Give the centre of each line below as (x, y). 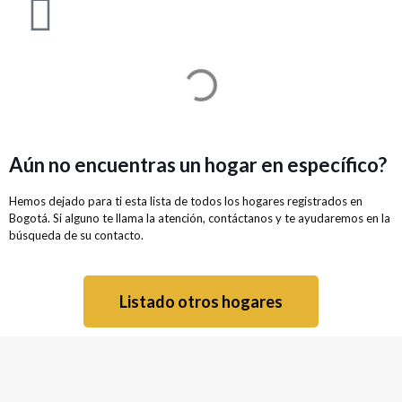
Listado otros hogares (201, 301)
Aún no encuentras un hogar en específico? (198, 165)
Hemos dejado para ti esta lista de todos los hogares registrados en (186, 201)
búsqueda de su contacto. (76, 235)
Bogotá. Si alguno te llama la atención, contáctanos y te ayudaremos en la (200, 218)
